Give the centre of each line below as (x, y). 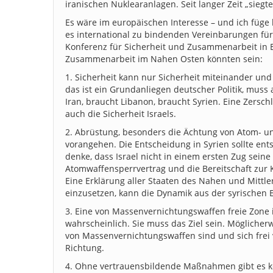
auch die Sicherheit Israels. (121, 113)
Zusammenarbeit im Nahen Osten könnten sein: (164, 58)
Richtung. (85, 247)
